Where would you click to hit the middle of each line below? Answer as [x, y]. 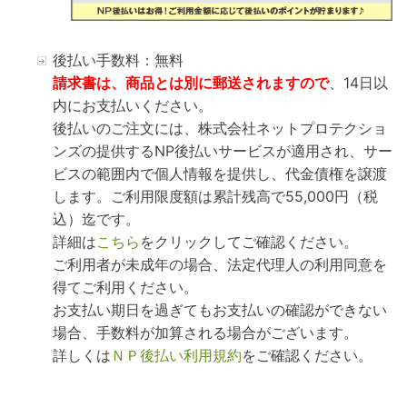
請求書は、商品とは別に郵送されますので [190, 83]
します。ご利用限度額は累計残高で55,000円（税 [215, 197]
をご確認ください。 [307, 356]
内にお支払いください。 [132, 106]
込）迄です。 [96, 219]
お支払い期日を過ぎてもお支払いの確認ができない [219, 310]
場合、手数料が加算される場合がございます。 [205, 333]
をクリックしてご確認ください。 [248, 242]
